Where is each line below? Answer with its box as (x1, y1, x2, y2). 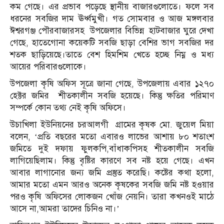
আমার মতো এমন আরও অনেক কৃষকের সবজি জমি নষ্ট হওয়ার (10, 179, 214, 190)
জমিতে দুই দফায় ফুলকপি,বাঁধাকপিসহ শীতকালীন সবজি (10, 143, 214, 154)
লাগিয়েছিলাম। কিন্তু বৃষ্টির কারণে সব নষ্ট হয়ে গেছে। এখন (10, 155, 214, 166)
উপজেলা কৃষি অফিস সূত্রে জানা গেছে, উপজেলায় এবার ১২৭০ (10, 78, 214, 89)
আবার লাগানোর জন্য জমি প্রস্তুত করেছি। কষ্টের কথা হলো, (10, 167, 214, 178)
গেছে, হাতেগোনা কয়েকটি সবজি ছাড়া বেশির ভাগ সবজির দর (10, 37, 214, 48)
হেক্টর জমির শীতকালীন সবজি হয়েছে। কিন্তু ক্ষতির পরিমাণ (10, 90, 214, 101)
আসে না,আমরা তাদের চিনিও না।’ (10, 203, 119, 214)
